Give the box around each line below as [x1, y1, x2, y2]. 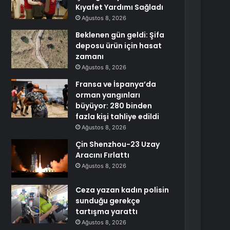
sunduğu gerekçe [75, 196, 141, 206]
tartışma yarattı [75, 206, 138, 217]
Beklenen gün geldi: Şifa [75, 30, 165, 40]
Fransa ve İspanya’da [75, 79, 157, 89]
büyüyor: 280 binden [75, 101, 152, 111]
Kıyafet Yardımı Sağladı [75, 2, 164, 12]
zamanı [75, 51, 104, 62]
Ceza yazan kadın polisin [75, 185, 169, 195]
